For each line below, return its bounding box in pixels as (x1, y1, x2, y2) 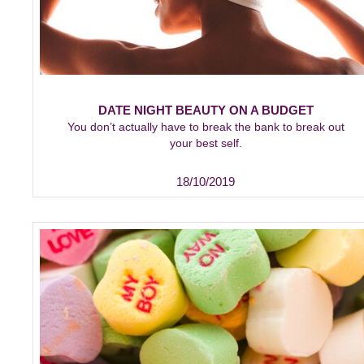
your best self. (169, 136, 242, 150)
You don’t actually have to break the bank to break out (67, 120, 344, 134)
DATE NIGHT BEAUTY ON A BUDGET (97, 103, 314, 118)
